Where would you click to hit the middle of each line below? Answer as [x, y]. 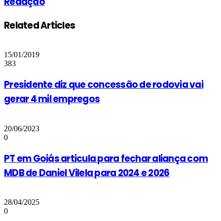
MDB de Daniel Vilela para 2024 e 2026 [87, 173]
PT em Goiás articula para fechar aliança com [106, 158]
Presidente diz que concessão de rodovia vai [104, 85]
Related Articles [40, 25]
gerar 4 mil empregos [52, 99]
